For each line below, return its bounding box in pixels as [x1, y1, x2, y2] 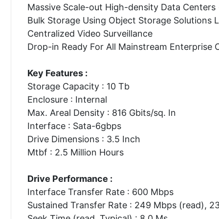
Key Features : [27, 67, 88, 78]
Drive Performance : [27, 173, 112, 184]
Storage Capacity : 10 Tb [27, 81, 130, 91]
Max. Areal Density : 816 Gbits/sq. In [27, 107, 176, 118]
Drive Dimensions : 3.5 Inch [27, 133, 140, 144]
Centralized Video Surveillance [27, 28, 153, 39]
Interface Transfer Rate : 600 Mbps [27, 186, 174, 197]
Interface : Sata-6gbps [27, 120, 121, 131]
